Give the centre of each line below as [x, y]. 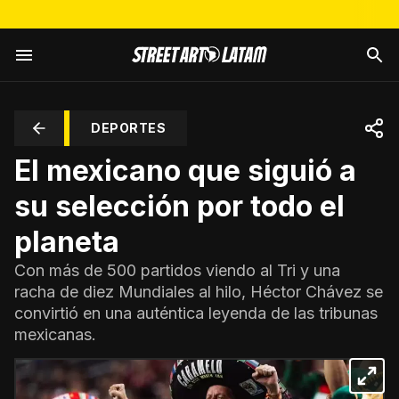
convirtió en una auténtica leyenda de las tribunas [196, 313]
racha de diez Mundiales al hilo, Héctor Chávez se [199, 292]
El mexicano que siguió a [185, 171]
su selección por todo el [179, 206]
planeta [67, 242]
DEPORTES [128, 128]
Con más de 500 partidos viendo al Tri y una [177, 270]
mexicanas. [55, 334]
